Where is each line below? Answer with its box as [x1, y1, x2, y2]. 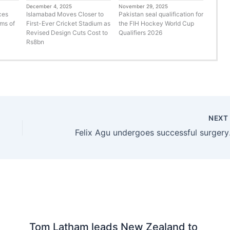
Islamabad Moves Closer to [26, 10, 104, 18]
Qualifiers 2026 [118, 28, 162, 36]
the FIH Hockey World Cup [118, 19, 194, 27]
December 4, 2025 [26, 3, 72, 9]
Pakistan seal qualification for [118, 10, 203, 18]
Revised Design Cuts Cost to [26, 28, 108, 36]
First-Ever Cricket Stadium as [26, 19, 111, 27]
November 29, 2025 [118, 3, 168, 9]
